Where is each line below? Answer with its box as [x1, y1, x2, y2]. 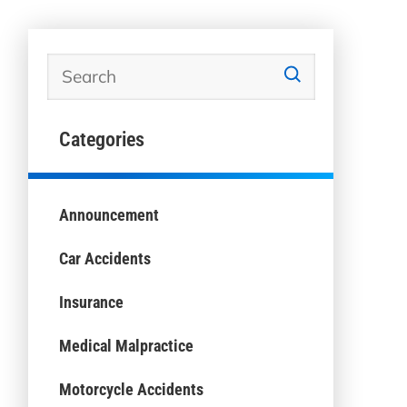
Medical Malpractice [58, 335, 194, 355]
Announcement [58, 205, 159, 225]
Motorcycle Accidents [58, 379, 203, 399]
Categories [58, 126, 144, 151]
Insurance [58, 292, 124, 312]
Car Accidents [58, 248, 151, 268]
